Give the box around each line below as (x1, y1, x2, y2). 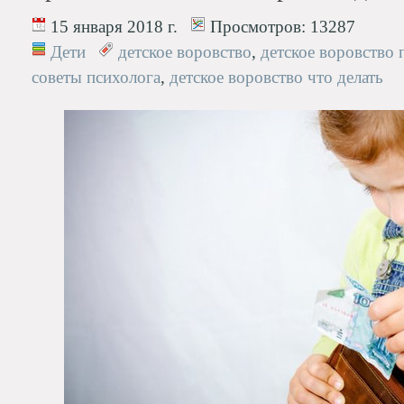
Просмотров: (206, 17, 306, 36)
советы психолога (32, 68, 161, 87)
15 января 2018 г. (46, 17, 178, 36)
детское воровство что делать (170, 68, 383, 87)
